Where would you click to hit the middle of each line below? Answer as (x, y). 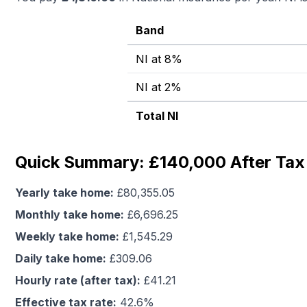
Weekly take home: (67, 236)
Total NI (157, 116)
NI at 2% (159, 87)
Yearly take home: (64, 193)
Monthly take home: (70, 214)
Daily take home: (61, 258)
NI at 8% (159, 59)
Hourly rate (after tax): (78, 280)
